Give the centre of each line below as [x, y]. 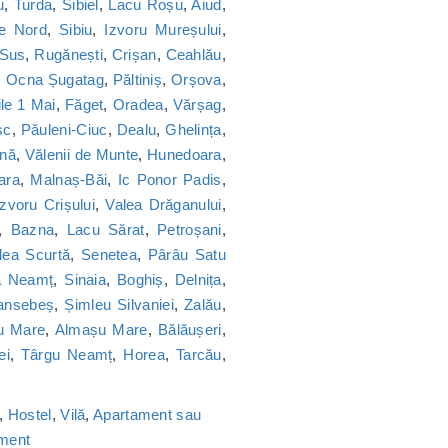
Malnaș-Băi [69, 180]
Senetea [109, 255]
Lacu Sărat [105, 230]
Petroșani [189, 230]
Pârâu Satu [186, 255]
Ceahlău [193, 55]
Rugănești [69, 55]
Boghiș [140, 280]
